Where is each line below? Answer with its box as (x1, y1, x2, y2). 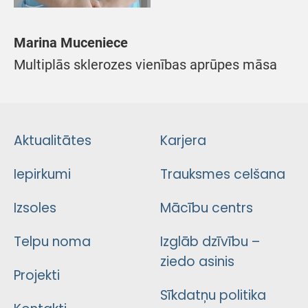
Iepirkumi (14, 166, 71, 183)
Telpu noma (14, 233, 91, 250)
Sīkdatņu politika (159, 287, 266, 304)
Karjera (159, 132, 206, 149)
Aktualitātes (14, 132, 91, 149)
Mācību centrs (159, 199, 253, 217)
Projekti (14, 267, 60, 284)
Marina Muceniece (14, 34, 128, 52)
